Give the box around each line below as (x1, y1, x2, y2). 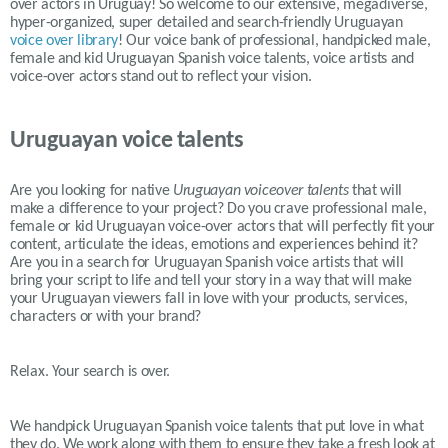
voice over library (10, 33, 119, 50)
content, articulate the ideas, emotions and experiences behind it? (10, 237, 418, 254)
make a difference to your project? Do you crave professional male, (10, 201, 427, 218)
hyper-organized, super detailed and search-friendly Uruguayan (10, 15, 403, 32)
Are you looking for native (10, 183, 173, 200)
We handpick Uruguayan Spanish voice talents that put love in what (10, 419, 424, 436)
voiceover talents (240, 183, 349, 200)
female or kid (10, 219, 97, 236)
